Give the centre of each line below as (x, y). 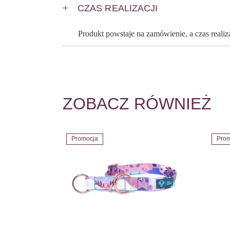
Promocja (85, 139)
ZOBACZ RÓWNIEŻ (137, 104)
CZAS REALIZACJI (118, 8)
